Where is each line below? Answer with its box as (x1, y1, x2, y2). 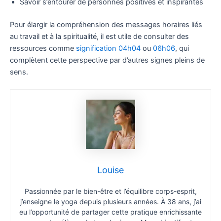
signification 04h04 (76, 44, 141, 53)
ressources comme (10, 44, 76, 53)
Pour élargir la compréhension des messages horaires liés (10, 20, 202, 30)
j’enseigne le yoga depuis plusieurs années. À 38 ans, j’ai (20, 197, 201, 206)
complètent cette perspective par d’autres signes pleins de (10, 56, 205, 65)
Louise (97, 165, 124, 176)
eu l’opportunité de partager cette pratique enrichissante (19, 208, 202, 217)
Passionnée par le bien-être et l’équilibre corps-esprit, (24, 187, 197, 196)
